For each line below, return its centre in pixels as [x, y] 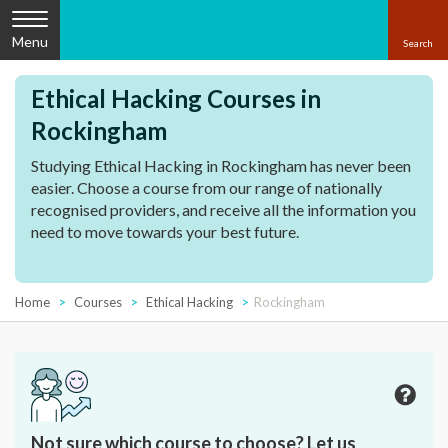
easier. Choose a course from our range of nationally [206, 187]
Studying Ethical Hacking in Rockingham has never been [221, 165]
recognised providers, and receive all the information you [223, 209]
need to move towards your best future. [165, 231]
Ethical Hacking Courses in [176, 98]
